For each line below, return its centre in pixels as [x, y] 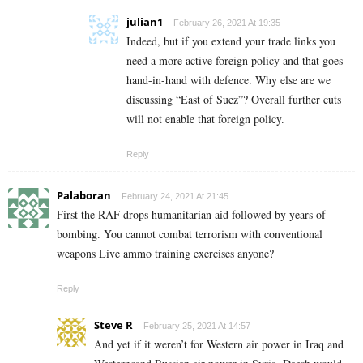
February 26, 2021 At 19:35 [227, 23]
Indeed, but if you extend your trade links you [231, 41]
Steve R [113, 325]
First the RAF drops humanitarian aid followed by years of [191, 215]
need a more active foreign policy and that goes [235, 61]
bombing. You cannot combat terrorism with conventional [190, 234]
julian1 [145, 22]
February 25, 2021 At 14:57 [197, 326]
